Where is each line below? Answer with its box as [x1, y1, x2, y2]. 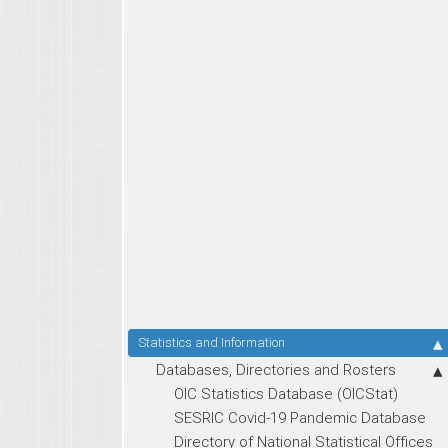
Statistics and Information [138, 333, 285, 351]
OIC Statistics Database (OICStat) [174, 383, 398, 403]
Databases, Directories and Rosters [156, 359, 396, 379]
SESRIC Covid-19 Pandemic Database [174, 407, 426, 427]
